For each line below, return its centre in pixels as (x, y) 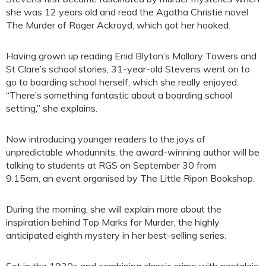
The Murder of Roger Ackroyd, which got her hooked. (118, 25)
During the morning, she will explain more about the (114, 209)
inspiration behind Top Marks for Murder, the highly (113, 222)
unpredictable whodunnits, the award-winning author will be (133, 152)
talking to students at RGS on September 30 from (111, 165)
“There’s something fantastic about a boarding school (119, 95)
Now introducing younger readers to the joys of (106, 139)
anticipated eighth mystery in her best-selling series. (116, 235)
